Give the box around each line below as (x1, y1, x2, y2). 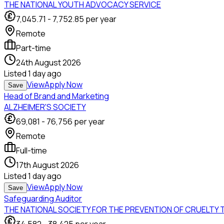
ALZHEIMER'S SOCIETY (4, 101, 86, 113)
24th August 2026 (16, 57, 81, 68)
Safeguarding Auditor (4, 193, 82, 204)
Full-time (16, 145, 47, 156)
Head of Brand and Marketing (4, 90, 109, 102)
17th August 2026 (16, 159, 79, 171)
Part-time (16, 42, 51, 54)
